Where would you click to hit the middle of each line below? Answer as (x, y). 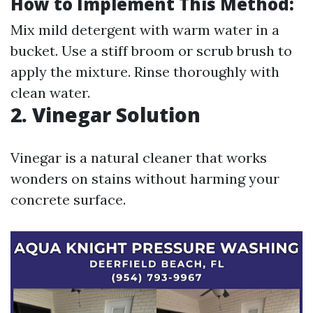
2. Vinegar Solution (105, 115)
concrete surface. (68, 199)
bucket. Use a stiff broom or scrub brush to (151, 51)
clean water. (50, 93)
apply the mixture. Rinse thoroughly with (145, 72)
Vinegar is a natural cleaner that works (139, 158)
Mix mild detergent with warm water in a (145, 30)
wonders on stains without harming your (145, 179)
